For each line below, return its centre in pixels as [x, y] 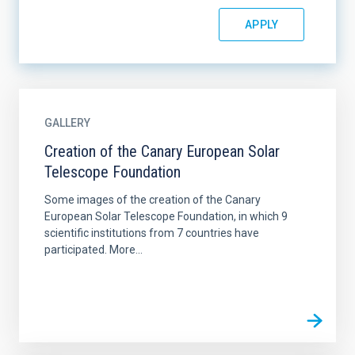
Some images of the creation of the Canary [153, 200]
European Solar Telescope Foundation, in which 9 [166, 216]
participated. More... [94, 250]
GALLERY [67, 123]
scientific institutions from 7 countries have [152, 233]
